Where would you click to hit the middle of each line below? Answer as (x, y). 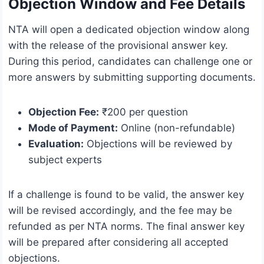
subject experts (65, 160)
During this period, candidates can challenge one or (130, 62)
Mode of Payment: (73, 128)
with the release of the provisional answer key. (118, 46)
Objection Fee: (64, 112)
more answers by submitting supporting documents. (132, 77)
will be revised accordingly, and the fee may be (120, 211)
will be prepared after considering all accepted (118, 242)
